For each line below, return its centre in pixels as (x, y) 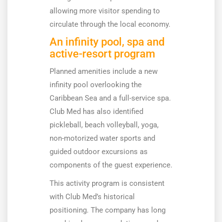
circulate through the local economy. (110, 25)
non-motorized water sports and (102, 139)
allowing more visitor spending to (105, 11)
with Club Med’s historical (92, 197)
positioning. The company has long (108, 210)
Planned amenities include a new (104, 72)
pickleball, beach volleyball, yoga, (104, 125)
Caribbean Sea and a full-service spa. (110, 98)
